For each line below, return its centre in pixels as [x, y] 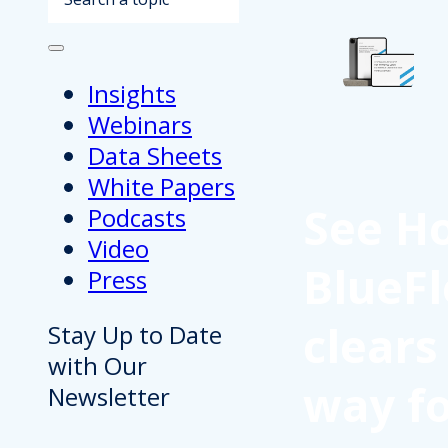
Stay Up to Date [135, 335]
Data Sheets [155, 156]
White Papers [161, 187]
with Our [97, 366]
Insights [132, 94]
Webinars [140, 125]
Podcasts [137, 218]
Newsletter [109, 397]
